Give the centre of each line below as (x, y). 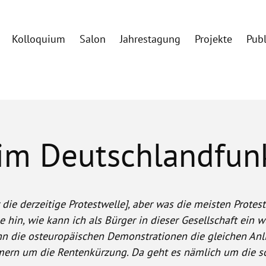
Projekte (214, 39)
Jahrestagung (151, 39)
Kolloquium (39, 39)
